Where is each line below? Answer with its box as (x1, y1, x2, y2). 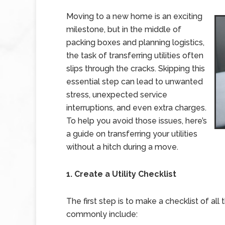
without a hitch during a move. (66, 142, 178, 152)
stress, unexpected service (66, 90, 167, 99)
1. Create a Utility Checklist (66, 169, 176, 179)
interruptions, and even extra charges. (66, 103, 206, 113)
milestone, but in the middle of (66, 25, 181, 34)
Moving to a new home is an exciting (66, 12, 202, 21)
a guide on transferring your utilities (66, 129, 197, 139)
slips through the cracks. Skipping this (66, 64, 205, 73)
